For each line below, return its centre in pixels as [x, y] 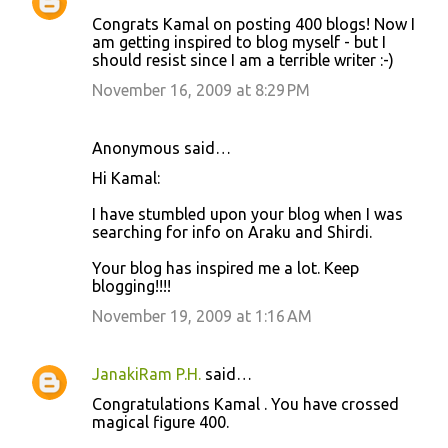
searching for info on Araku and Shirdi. [232, 232]
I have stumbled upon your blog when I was [247, 214]
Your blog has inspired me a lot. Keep [225, 268]
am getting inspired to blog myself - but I [239, 42]
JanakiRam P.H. [146, 374]
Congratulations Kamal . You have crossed [245, 404]
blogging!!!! [131, 286]
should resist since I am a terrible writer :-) [243, 60]
